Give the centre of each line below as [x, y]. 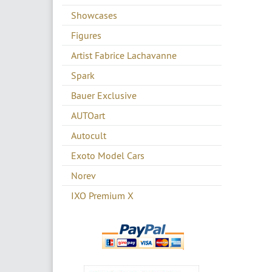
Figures [86, 36]
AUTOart [88, 116]
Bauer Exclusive [104, 96]
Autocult [89, 136]
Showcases [94, 15]
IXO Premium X [102, 196]
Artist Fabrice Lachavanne [124, 56]
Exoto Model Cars [108, 156]
